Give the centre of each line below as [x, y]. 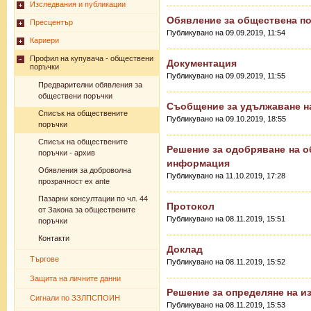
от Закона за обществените [86, 210]
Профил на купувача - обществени [91, 58]
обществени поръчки [75, 96]
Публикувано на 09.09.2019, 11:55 [226, 76]
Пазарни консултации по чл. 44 [93, 199]
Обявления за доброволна [84, 170]
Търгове [44, 259]
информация [198, 163]
